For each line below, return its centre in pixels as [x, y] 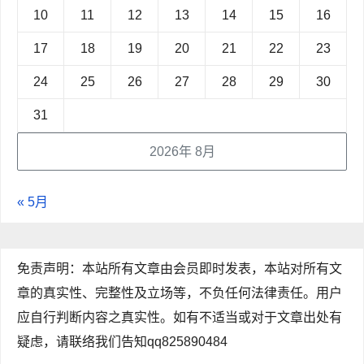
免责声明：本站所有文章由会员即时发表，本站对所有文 [180, 269]
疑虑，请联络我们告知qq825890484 [122, 342]
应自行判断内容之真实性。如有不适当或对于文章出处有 [180, 318]
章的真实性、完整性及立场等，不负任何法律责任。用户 [180, 293]
